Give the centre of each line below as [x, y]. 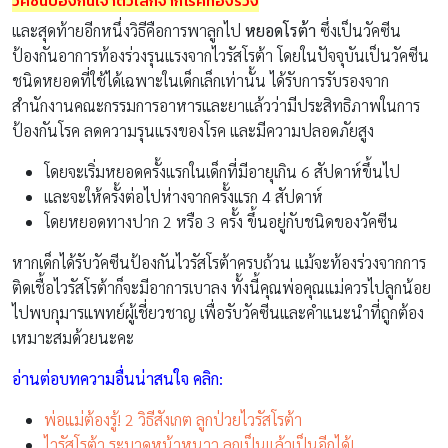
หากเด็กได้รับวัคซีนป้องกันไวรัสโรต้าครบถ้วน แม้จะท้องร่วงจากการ [219, 263]
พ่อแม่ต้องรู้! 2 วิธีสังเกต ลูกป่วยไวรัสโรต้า [173, 420]
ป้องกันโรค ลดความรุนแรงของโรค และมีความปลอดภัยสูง [193, 131]
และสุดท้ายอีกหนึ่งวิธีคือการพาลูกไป [128, 31]
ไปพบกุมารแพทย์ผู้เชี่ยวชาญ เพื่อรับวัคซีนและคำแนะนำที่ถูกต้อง [218, 313]
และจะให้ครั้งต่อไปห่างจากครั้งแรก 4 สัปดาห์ [183, 197]
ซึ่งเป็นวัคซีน [360, 31]
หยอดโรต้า [282, 31]
